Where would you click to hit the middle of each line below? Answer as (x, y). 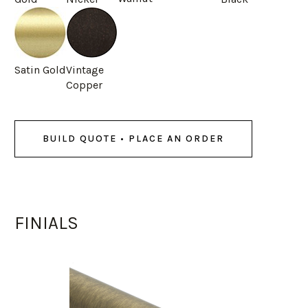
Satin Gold (40, 69)
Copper (84, 85)
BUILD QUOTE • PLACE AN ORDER (133, 138)
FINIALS (46, 223)
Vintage (85, 69)
